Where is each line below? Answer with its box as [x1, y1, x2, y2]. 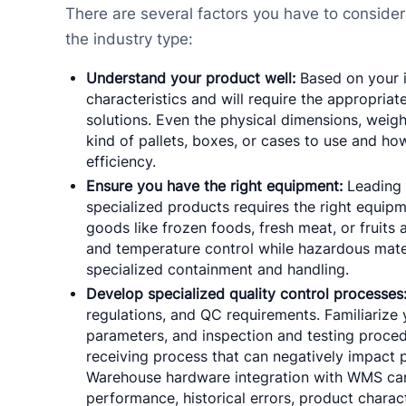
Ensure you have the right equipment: [86, 178, 343, 196]
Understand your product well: [86, 70, 296, 88]
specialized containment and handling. [86, 261, 350, 279]
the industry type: [64, 30, 193, 49]
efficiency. [86, 153, 157, 171]
